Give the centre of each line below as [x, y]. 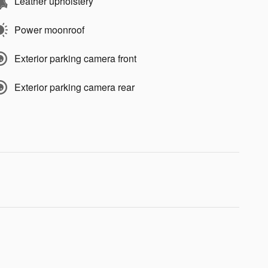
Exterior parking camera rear [74, 87]
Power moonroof [49, 29]
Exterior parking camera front [75, 58]
